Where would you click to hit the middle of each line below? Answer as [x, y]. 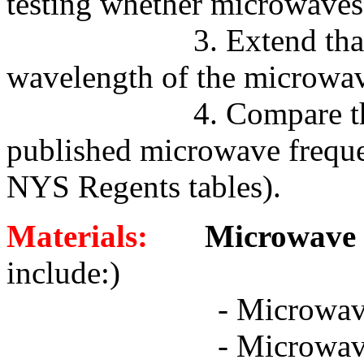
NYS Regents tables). [144, 186]
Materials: [77, 236]
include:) [63, 273]
